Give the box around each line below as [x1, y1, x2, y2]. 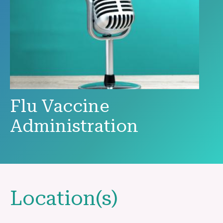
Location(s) [10, 187, 118, 210]
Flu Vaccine [10, 96, 110, 116]
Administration [10, 116, 138, 136]
